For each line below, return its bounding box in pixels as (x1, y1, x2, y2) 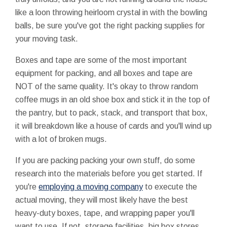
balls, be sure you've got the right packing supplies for (15, 21, 205, 30)
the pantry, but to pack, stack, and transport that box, (15, 108, 208, 117)
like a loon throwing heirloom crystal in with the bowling (15, 8, 207, 17)
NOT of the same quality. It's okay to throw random (15, 82, 198, 91)
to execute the (143, 182, 197, 191)
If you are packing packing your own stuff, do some (15, 156, 195, 165)
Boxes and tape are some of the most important (15, 55, 187, 64)
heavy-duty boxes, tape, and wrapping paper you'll (15, 208, 195, 217)
